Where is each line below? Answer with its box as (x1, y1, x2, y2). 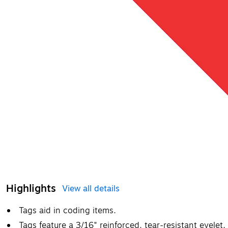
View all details (62, 183, 120, 195)
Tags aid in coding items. (19, 205, 116, 217)
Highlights (6, 181, 56, 196)
